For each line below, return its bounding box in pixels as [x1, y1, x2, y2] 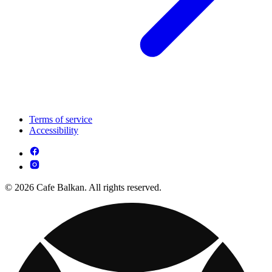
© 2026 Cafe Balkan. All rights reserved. [5, 182, 161, 193]
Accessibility [29, 125, 78, 136]
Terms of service [29, 114, 92, 125]
